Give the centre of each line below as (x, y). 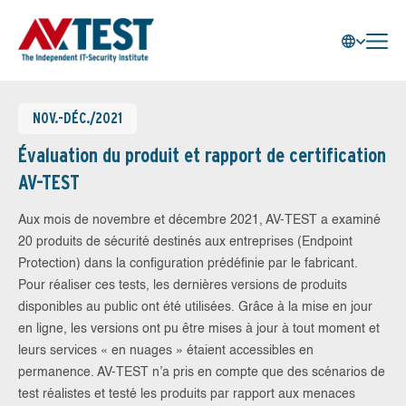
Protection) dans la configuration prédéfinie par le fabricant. (188, 264)
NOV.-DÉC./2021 (77, 118)
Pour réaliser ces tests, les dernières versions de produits (183, 285)
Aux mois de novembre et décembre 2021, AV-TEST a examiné (199, 220)
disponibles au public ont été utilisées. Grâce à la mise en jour (195, 307)
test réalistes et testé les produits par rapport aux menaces (187, 394)
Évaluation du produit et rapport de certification (202, 155)
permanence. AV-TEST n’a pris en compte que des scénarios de (202, 372)
